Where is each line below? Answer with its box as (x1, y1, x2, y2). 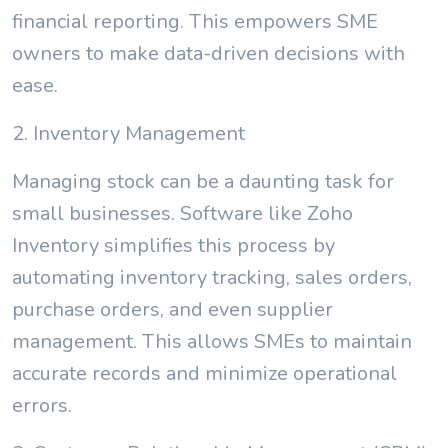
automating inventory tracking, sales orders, (12, 264, 412, 291)
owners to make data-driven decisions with (12, 40, 405, 67)
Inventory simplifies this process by (12, 232, 335, 259)
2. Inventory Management (12, 120, 245, 147)
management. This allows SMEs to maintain (12, 328, 412, 355)
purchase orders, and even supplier (12, 296, 333, 323)
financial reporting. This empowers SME (12, 8, 378, 35)
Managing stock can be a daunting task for (12, 168, 394, 195)
